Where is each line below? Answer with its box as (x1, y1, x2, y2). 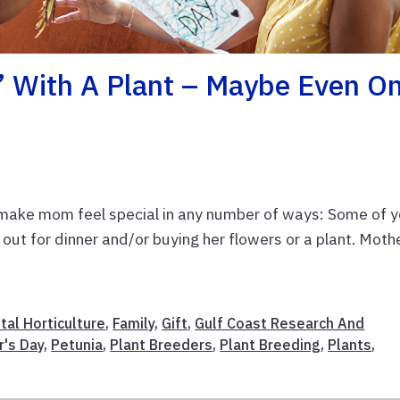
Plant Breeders (110, 336, 213, 354)
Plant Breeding (220, 336, 321, 354)
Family (112, 314, 155, 333)
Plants (328, 336, 372, 354)
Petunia (51, 336, 104, 354)
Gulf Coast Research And (195, 314, 365, 333)
